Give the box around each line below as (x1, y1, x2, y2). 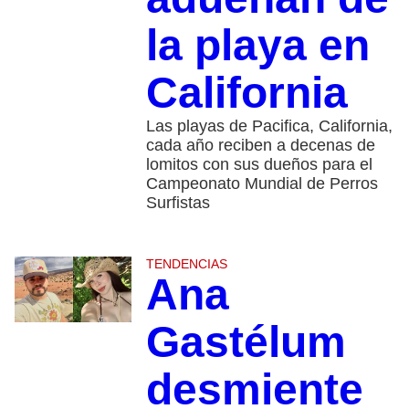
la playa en (145, 21, 370, 70)
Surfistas (145, 194, 210, 213)
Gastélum (145, 318, 346, 367)
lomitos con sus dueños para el (145, 155, 372, 174)
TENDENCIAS (145, 257, 227, 272)
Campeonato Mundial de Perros (145, 174, 378, 194)
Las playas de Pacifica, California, (145, 117, 393, 136)
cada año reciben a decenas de (145, 136, 375, 155)
